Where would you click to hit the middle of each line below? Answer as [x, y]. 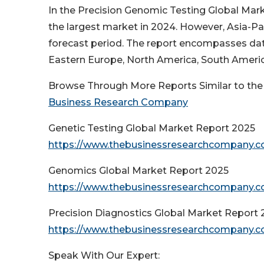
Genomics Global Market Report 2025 [138, 171]
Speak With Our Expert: [104, 256]
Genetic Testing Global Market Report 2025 [152, 128]
